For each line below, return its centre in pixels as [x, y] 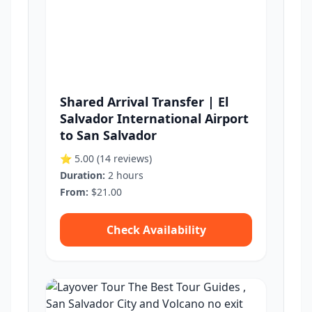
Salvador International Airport [154, 118]
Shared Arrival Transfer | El [144, 102]
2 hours [124, 175]
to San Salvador [108, 135]
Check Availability [156, 230]
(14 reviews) [124, 158]
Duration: [83, 175]
